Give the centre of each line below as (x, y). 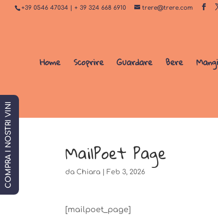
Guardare (134, 62)
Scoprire (88, 62)
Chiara (89, 172)
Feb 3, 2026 (126, 172)
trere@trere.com (167, 8)
